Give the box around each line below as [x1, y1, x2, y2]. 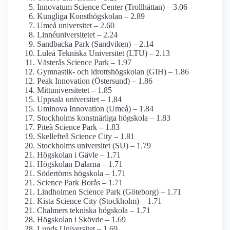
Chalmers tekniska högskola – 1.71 [37, 206, 150, 215]
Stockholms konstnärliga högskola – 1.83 [37, 113, 170, 123]
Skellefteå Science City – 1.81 [37, 132, 135, 141]
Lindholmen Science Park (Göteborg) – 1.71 [37, 187, 181, 197]
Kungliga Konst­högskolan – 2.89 [37, 12, 145, 21]
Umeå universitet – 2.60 [37, 21, 114, 30]
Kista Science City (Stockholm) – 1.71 [37, 197, 162, 206]
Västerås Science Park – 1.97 [37, 58, 131, 67]
